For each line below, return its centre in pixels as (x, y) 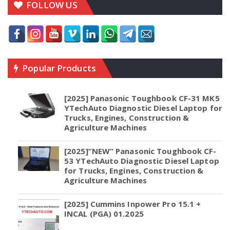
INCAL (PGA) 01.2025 (104, 214)
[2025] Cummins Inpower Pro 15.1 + (133, 204)
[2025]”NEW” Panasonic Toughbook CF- (140, 151)
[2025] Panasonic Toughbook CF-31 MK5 (142, 98)
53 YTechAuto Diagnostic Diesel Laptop (142, 161)
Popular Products (58, 68)
